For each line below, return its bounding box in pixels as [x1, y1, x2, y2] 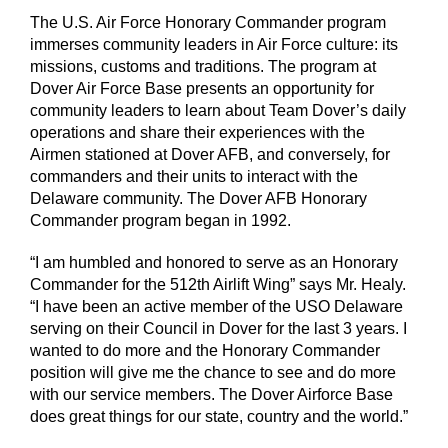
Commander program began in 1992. [30, 212, 291, 229]
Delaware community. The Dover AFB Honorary [30, 190, 367, 207]
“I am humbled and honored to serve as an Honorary [30, 254, 398, 271]
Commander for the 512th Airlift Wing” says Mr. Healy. [30, 276, 406, 293]
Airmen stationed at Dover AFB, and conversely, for [30, 146, 390, 163]
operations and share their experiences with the [30, 124, 365, 141]
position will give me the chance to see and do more [30, 364, 396, 381]
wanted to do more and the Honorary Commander [30, 342, 380, 359]
